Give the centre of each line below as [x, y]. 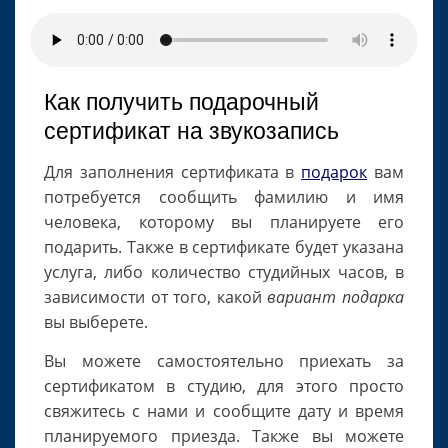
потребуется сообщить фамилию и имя [224, 197]
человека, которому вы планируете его [224, 222]
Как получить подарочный [181, 102]
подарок [334, 172]
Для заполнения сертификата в [173, 172]
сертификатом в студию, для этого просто [224, 386]
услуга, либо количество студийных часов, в [224, 272]
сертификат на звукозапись [191, 131]
